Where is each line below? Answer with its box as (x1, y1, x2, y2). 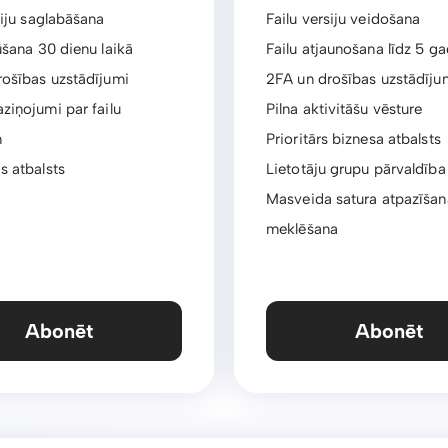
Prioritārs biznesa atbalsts (266, 130, 441, 148)
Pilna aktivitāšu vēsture (266, 100, 423, 118)
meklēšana (266, 220, 338, 238)
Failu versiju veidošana (266, 10, 421, 28)
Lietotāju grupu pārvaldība (266, 160, 446, 178)
